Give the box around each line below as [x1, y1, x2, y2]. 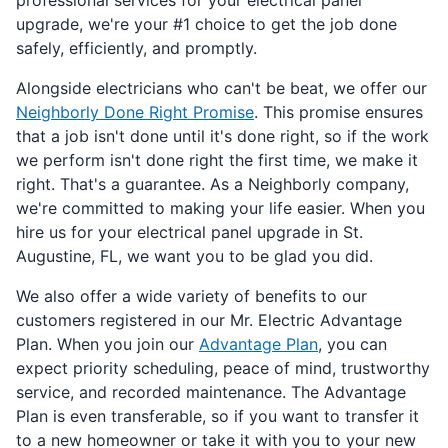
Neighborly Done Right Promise [16, 101, 254, 122]
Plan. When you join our [16, 333, 199, 354]
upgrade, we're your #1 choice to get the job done [16, 13, 397, 34]
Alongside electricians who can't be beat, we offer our [16, 77, 427, 98]
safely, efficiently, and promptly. [16, 37, 257, 58]
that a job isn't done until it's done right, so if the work [16, 125, 429, 146]
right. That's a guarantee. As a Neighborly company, [16, 173, 409, 194]
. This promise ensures [254, 101, 423, 122]
